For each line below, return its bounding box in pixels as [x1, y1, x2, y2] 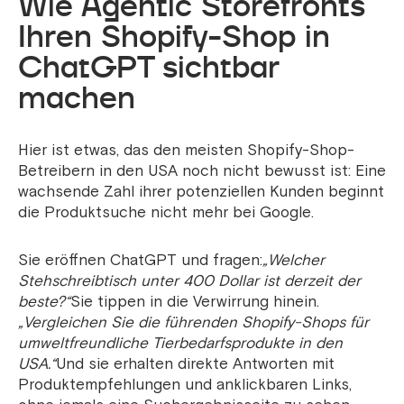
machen [18, 77, 135, 119]
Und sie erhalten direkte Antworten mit [56, 354, 335, 374]
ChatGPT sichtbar [18, 46, 280, 88]
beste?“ [18, 292, 70, 312]
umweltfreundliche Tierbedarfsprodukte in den [18, 334, 343, 353]
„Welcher [262, 251, 325, 271]
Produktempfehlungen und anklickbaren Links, [18, 375, 352, 395]
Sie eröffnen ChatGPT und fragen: [18, 251, 262, 271]
